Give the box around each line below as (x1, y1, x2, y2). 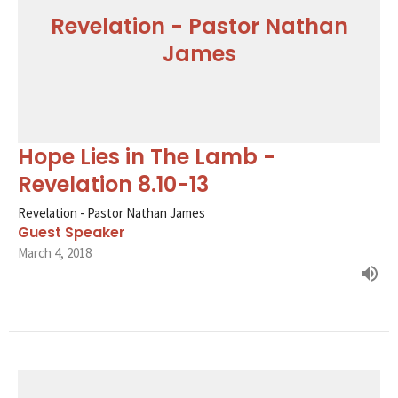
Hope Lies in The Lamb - (18, 141, 275, 171)
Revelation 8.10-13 (18, 169, 209, 199)
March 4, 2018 (18, 243, 92, 261)
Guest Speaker (18, 221, 125, 243)
